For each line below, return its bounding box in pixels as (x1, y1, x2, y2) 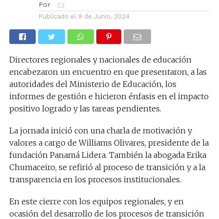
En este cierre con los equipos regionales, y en (9, 196, 184, 206)
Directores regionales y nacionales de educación (9, 54, 192, 65)
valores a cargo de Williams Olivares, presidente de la (9, 137, 209, 148)
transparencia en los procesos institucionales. (9, 174, 181, 184)
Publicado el (38, 12, 76, 20)
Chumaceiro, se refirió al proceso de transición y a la (9, 162, 205, 172)
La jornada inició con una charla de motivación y (9, 125, 192, 135)
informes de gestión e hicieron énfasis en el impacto (9, 91, 209, 101)
